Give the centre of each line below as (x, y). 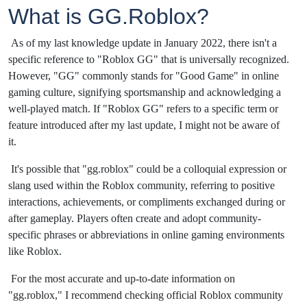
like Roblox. (35, 251)
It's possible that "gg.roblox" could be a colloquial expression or (149, 169)
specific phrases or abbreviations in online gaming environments (146, 235)
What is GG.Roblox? (112, 17)
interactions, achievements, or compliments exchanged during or (147, 202)
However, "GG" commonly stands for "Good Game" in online (144, 76)
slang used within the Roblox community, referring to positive (142, 186)
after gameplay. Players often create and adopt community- (135, 219)
